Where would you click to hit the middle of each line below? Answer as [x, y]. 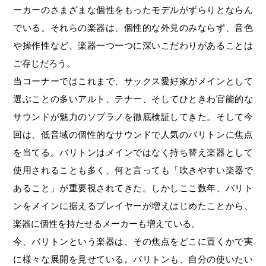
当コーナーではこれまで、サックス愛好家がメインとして [133, 81]
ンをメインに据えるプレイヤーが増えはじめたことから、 [133, 205]
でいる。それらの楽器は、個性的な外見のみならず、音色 [133, 27]
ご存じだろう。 [45, 63]
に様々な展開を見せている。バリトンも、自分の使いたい [133, 259]
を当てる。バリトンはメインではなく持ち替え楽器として [133, 152]
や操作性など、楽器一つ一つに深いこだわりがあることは [133, 45]
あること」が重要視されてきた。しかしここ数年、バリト [133, 188]
